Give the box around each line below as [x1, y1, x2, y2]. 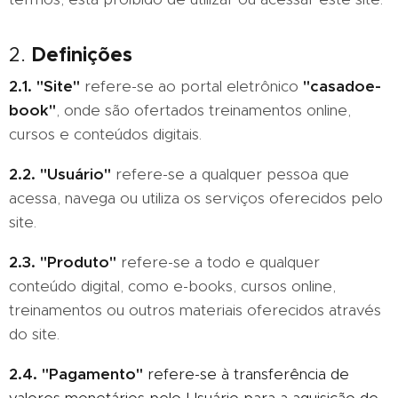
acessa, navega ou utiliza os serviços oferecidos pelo [9, 188, 383, 208]
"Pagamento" [42, 364, 143, 384]
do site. [9, 324, 60, 344]
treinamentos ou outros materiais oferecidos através [9, 300, 381, 320]
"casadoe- [303, 76, 381, 96]
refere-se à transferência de [143, 364, 349, 384]
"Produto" [40, 252, 116, 272]
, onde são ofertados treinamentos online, [56, 100, 351, 120]
